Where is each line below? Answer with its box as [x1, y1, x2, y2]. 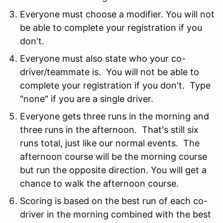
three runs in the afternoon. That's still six [20, 124, 199, 135]
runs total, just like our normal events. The [20, 137, 200, 148]
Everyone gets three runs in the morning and [20, 111, 209, 121]
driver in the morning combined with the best [20, 209, 211, 220]
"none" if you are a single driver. [20, 93, 153, 104]
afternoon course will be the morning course [20, 151, 207, 162]
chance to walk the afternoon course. [20, 178, 179, 189]
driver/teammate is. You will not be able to [20, 66, 199, 77]
